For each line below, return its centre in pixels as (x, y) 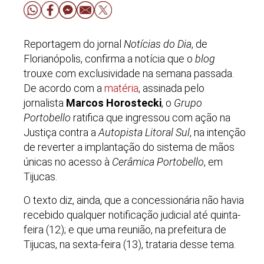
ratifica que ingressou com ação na (151, 117)
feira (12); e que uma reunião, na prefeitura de (125, 230)
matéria (121, 88)
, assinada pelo (171, 88)
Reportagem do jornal (74, 44)
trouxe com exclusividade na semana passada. (129, 73)
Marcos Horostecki (114, 103)
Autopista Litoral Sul (144, 132)
